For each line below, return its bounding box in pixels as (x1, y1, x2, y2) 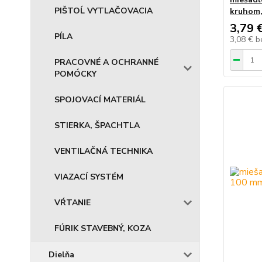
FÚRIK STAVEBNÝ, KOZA (54, 223, 151, 234)
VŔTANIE (54, 197, 91, 208)
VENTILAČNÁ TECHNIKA (54, 146, 153, 157)
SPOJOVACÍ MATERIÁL (54, 94, 146, 105)
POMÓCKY (54, 68, 96, 80)
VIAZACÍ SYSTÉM (54, 171, 123, 182)
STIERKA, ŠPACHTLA (54, 120, 140, 131)
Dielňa (49, 249, 74, 260)
